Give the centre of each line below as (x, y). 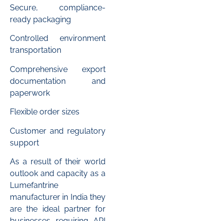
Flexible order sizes (45, 112)
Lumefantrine (34, 185)
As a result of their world (58, 161)
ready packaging (40, 20)
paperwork (30, 93)
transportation (36, 50)
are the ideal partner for (58, 209)
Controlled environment (58, 38)
